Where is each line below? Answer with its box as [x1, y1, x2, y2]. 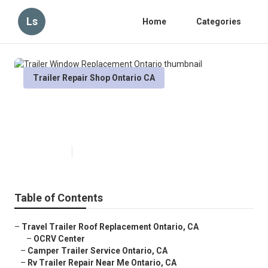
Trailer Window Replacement [23, 99, 210, 117]
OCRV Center [33, 234, 85, 244]
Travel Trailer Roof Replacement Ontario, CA [22, 222, 199, 232]
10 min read [78, 148, 118, 157]
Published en [23, 148, 66, 157]
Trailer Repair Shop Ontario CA [33, 73, 155, 83]
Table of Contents [14, 191, 103, 205]
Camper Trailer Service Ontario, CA [28, 246, 167, 256]
